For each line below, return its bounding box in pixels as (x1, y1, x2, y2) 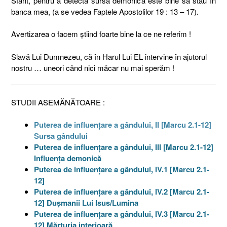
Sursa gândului (34, 130, 88, 141)
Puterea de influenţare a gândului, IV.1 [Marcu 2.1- (34, 164, 209, 175)
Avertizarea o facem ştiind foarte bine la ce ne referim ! (11, 28, 191, 39)
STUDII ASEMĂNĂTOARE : (11, 96, 105, 107)
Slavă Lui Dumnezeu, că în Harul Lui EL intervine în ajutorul (11, 51, 207, 62)
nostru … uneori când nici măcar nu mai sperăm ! (11, 62, 174, 73)
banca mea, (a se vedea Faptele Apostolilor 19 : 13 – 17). (11, 6, 199, 17)
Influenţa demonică (34, 153, 101, 164)
